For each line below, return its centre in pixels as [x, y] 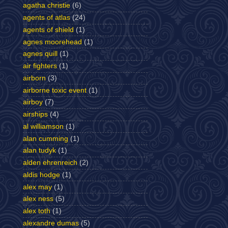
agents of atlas [47, 18]
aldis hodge [41, 175]
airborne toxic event [55, 90]
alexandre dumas [51, 223]
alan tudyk [39, 151]
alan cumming [46, 138]
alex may [37, 187]
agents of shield [48, 30]
